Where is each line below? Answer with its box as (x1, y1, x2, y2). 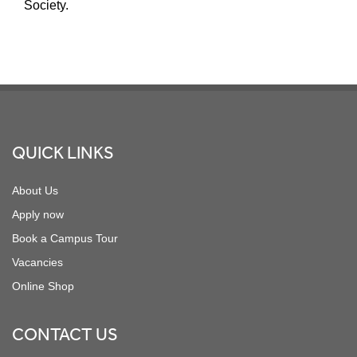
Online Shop (12, 279, 74, 292)
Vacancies (12, 255, 63, 269)
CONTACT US (12, 318, 118, 352)
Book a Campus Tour (12, 231, 118, 245)
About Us (12, 183, 58, 197)
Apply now (12, 207, 64, 221)
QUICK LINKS (12, 136, 114, 171)
